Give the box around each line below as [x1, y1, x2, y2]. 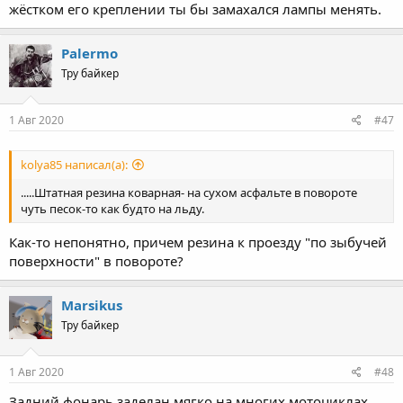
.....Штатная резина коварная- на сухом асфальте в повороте [21, 184, 357, 201]
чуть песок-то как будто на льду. [21, 200, 204, 217]
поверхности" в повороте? [9, 252, 184, 270]
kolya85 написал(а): [21, 156, 128, 173]
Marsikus [61, 296, 122, 314]
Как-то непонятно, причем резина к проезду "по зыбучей [9, 233, 387, 251]
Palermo [61, 44, 118, 62]
